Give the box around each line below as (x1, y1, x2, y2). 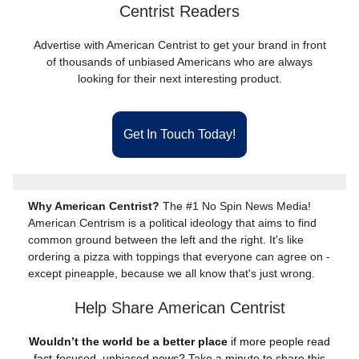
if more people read (228, 335, 330, 348)
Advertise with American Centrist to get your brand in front (33, 38, 326, 51)
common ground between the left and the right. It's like (28, 233, 304, 246)
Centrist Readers (119, 2, 240, 20)
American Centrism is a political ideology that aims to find (28, 216, 317, 229)
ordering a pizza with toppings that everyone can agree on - (28, 250, 330, 263)
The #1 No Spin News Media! (163, 200, 311, 212)
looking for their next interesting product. (77, 72, 282, 85)
